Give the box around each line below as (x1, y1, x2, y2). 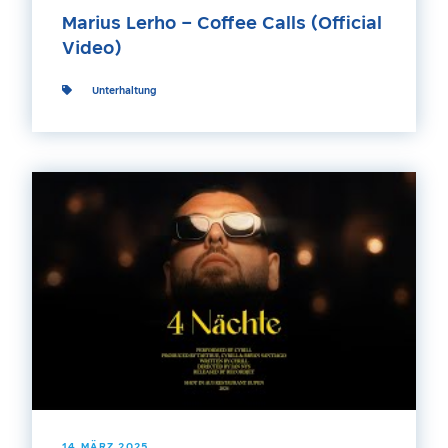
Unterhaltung (92, 86, 156, 96)
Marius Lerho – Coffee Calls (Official (62, 15, 382, 33)
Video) (62, 40, 122, 58)
